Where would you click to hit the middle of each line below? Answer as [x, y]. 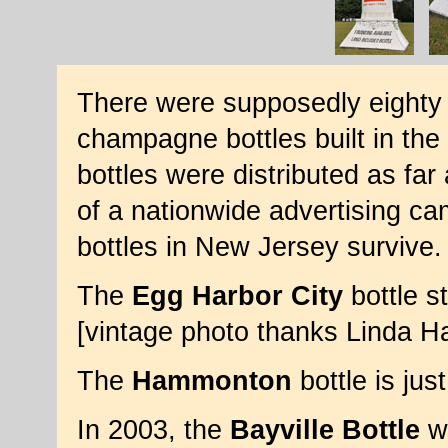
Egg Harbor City [237, 296]
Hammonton [211, 381]
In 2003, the [153, 430]
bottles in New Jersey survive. [259, 247]
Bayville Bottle [324, 430]
